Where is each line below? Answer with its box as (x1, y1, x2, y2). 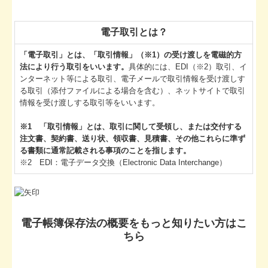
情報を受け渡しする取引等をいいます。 (20, 98, 160, 107)
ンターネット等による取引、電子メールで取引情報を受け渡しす (20, 74, 246, 83)
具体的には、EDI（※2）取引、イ (129, 62, 248, 71)
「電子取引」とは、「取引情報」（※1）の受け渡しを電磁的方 (20, 50, 242, 59)
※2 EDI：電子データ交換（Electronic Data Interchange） (20, 157, 227, 167)
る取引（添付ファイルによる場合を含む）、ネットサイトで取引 (20, 86, 246, 95)
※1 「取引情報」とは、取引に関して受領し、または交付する (20, 121, 242, 131)
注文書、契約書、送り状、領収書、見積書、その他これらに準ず (20, 133, 246, 143)
